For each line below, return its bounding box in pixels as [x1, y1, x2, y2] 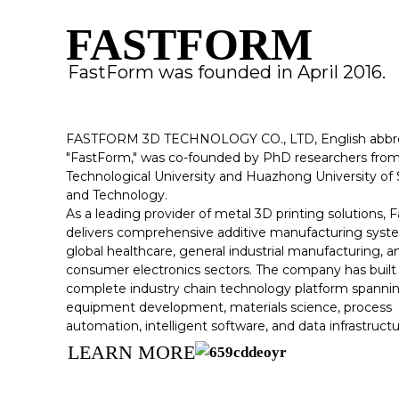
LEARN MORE [67, 340, 195, 363]
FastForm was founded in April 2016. [67, 61, 386, 83]
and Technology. [65, 186, 167, 203]
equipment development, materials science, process [65, 298, 392, 315]
